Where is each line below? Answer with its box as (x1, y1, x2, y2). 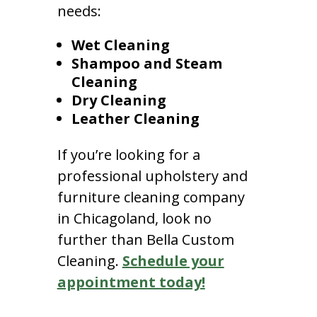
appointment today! (57, 272, 205, 292)
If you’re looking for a (57, 144, 200, 164)
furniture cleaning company (57, 187, 245, 207)
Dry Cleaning (71, 90, 166, 110)
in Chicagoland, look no (57, 208, 212, 228)
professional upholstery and (57, 166, 248, 185)
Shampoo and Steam (71, 53, 222, 73)
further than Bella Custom (57, 229, 234, 249)
